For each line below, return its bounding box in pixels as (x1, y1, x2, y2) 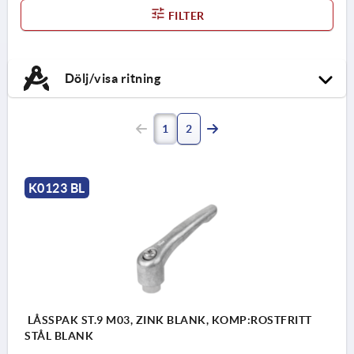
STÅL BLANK (24, 329, 93, 342)
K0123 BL (28, 180, 85, 195)
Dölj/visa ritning (62, 70, 160, 85)
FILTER (165, 9, 205, 22)
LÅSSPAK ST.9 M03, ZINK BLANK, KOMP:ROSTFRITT (24, 313, 312, 326)
